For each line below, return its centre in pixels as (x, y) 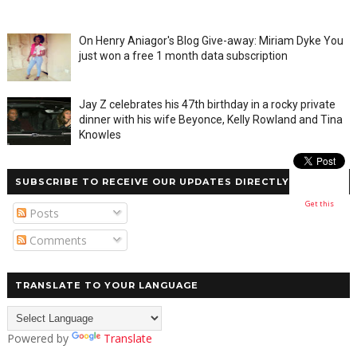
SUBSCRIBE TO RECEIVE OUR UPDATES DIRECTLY (152, 182)
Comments (56, 241)
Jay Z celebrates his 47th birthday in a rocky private (207, 105)
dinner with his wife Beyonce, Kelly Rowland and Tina (210, 120)
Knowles (100, 135)
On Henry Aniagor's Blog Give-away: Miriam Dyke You (211, 41)
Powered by (39, 339)
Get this (319, 203)
